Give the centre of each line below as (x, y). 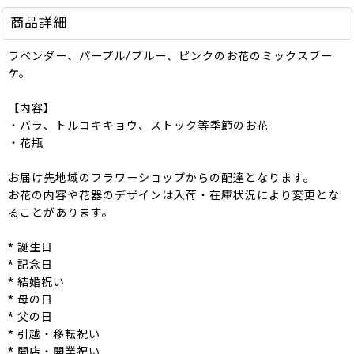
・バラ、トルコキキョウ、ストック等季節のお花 (138, 126)
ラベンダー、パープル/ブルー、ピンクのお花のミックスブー (170, 56)
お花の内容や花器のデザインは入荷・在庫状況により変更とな (174, 196)
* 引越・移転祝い (54, 335)
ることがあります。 (61, 213)
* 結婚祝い (36, 282)
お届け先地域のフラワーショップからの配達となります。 (162, 178)
